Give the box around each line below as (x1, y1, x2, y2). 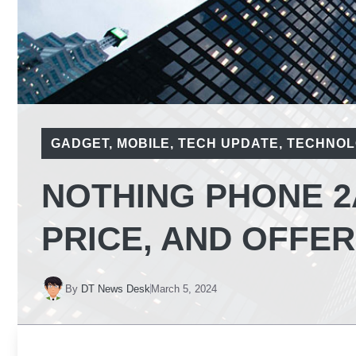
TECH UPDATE (178, 137, 279, 150)
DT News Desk (81, 282, 150, 295)
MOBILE (116, 137, 171, 150)
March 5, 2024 (151, 282, 217, 295)
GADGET (51, 137, 109, 150)
